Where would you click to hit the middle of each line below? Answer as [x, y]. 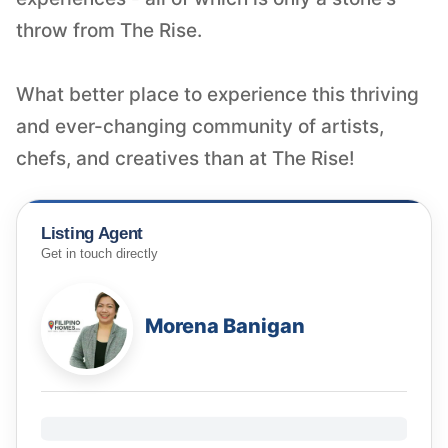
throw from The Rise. [109, 30]
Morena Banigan [225, 326]
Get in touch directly [99, 254]
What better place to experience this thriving [217, 94]
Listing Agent [92, 233]
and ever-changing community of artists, [200, 126]
